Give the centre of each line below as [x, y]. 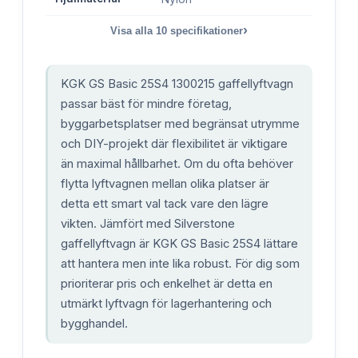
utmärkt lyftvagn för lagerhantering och [166, 303]
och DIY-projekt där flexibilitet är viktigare [174, 143]
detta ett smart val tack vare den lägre [165, 203]
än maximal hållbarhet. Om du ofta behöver [177, 163]
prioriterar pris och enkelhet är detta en [167, 283]
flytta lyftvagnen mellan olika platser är [165, 183]
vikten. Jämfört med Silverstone [148, 223]
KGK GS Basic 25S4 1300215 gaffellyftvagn [177, 84]
